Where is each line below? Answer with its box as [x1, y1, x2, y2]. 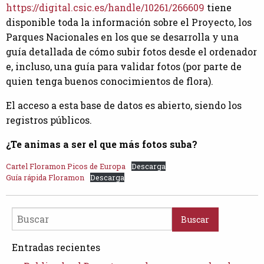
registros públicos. [6, 114, 92, 127]
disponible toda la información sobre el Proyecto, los [6, 16, 252, 29]
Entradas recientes [12, 240, 100, 253]
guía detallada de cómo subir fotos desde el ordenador [6, 45, 257, 58]
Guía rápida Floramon [6, 173, 84, 183]
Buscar [11, 209, 39, 220]
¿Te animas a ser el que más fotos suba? [6, 138, 197, 151]
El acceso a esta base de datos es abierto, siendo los [6, 99, 242, 112]
